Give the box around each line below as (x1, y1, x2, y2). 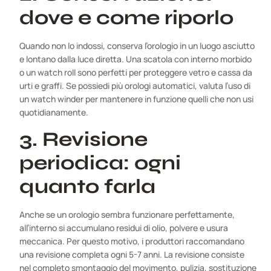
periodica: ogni (19, 151, 181, 175)
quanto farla (19, 174, 155, 199)
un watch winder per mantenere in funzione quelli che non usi (19, 93, 253, 105)
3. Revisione (19, 127, 148, 152)
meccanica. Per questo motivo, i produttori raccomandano (19, 235, 244, 247)
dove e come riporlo (19, 5, 233, 30)
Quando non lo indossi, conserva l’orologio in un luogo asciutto (19, 40, 255, 52)
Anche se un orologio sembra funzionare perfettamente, (19, 209, 235, 221)
